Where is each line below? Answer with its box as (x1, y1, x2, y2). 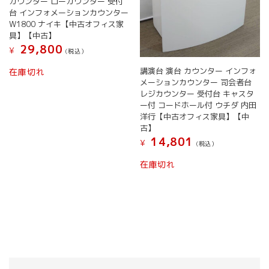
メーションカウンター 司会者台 (139, 77, 252, 88)
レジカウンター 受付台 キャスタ (139, 88, 254, 100)
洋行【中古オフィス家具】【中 (139, 111, 249, 122)
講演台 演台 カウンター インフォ (139, 65, 256, 77)
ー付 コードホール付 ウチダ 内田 (139, 100, 256, 111)
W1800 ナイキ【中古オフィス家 (9, 18, 124, 29)
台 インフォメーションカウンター (9, 7, 129, 18)
